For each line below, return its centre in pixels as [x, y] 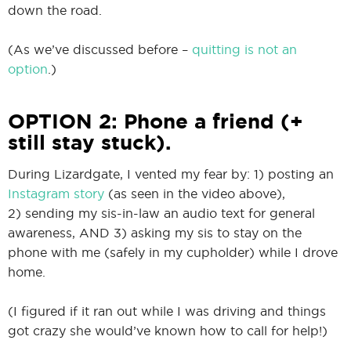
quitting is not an [244, 49]
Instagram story [56, 193]
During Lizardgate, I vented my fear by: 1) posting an [171, 174]
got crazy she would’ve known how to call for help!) [168, 330]
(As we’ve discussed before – [100, 49]
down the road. [55, 10]
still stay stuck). [89, 142]
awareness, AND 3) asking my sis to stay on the [155, 232]
